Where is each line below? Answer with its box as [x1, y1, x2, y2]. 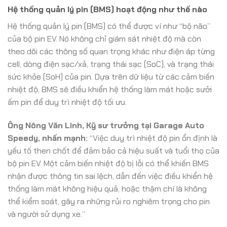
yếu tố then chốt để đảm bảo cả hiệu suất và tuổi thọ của [8, 145, 219, 157]
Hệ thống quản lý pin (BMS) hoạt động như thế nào [8, 4, 207, 15]
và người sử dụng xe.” [8, 209, 85, 220]
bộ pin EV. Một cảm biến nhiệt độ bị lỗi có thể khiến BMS [8, 158, 209, 169]
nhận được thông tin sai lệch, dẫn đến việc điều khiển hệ [8, 171, 213, 182]
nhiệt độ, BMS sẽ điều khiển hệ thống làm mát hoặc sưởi [8, 84, 212, 95]
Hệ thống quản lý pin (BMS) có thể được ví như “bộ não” [8, 21, 210, 32]
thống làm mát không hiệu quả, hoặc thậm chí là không [8, 183, 207, 195]
